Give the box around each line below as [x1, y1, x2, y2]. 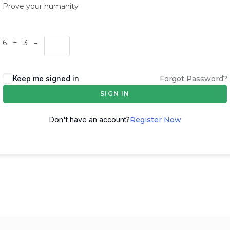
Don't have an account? [49, 115, 130, 124]
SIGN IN [100, 90, 130, 98]
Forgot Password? [160, 74, 227, 83]
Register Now [129, 115, 181, 124]
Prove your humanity [3, 2, 79, 11]
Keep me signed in [13, 74, 79, 83]
